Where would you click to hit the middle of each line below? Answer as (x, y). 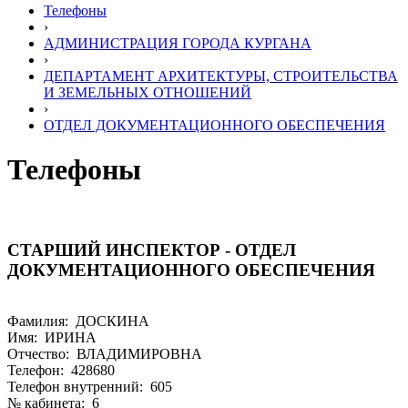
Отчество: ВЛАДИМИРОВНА (105, 354)
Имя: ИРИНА (52, 338)
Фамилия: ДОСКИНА (78, 321)
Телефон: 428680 (61, 371)
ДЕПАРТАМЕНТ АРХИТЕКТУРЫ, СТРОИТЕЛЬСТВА (221, 76)
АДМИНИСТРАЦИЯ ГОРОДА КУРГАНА (178, 43)
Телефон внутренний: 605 (90, 387)
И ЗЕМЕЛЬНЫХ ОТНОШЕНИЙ (148, 92)
